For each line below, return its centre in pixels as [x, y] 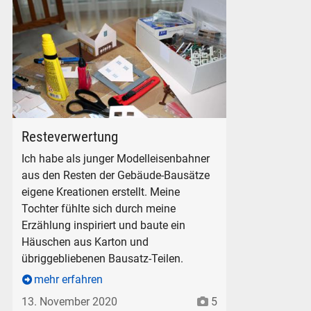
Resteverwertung [70, 136]
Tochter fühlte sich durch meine [99, 208]
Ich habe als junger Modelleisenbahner [116, 158]
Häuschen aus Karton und [85, 242]
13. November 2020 [70, 301]
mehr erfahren [69, 280]
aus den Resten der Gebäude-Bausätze [116, 175]
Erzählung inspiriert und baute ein [104, 225]
